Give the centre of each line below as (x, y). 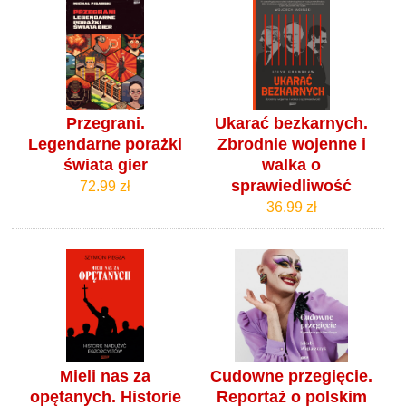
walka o (292, 165)
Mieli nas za (106, 377)
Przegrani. (105, 124)
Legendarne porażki (106, 145)
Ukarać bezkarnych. (292, 124)
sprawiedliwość (292, 186)
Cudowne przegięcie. (292, 377)
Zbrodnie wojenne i (291, 145)
